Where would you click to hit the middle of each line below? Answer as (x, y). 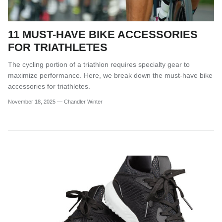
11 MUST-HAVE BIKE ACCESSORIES (103, 34)
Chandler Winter (83, 101)
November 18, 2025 (32, 101)
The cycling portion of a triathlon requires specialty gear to (99, 64)
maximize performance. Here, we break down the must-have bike (110, 75)
